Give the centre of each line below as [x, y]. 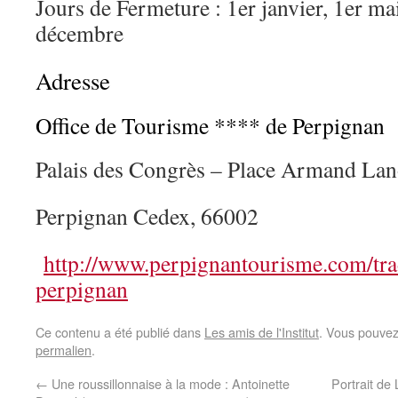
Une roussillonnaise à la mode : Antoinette [169, 383]
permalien [64, 350]
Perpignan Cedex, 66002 [147, 216]
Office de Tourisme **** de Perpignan [210, 125]
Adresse [73, 81]
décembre [80, 33]
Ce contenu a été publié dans [120, 332]
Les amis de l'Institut [262, 332]
